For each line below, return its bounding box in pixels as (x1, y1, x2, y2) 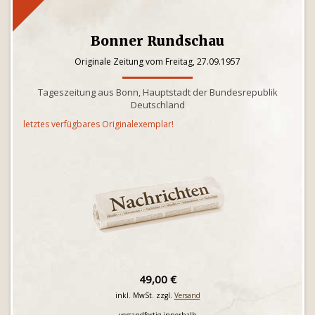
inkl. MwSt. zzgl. (115, 290, 174, 300)
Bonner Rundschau (91, 32, 224, 49)
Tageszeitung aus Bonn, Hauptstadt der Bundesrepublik (37, 86, 278, 98)
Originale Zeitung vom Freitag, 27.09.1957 (75, 56, 240, 67)
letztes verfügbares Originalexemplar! (23, 118, 174, 130)
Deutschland (130, 98, 185, 111)
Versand (174, 290, 200, 300)
